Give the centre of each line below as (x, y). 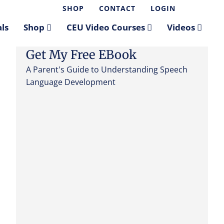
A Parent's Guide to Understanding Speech (107, 69)
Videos (182, 27)
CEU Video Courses (106, 27)
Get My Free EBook (81, 55)
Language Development (71, 82)
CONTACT (117, 8)
